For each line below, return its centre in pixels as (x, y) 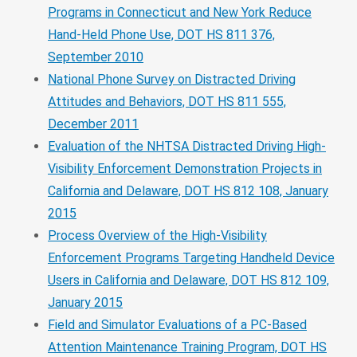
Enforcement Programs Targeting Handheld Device (191, 257)
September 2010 (96, 57)
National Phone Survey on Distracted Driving (172, 79)
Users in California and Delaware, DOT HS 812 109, (188, 280)
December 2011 (93, 124)
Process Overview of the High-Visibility (157, 235)
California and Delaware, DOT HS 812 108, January (188, 190)
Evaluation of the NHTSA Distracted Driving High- (187, 146)
